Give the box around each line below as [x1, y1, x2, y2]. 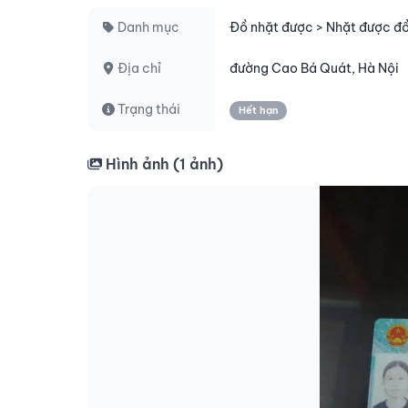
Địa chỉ [115, 60, 161, 76]
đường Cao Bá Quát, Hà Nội [229, 60, 399, 76]
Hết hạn [239, 104, 278, 117]
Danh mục [115, 19, 179, 36]
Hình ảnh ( [102, 155, 179, 173]
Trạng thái [115, 101, 180, 117]
